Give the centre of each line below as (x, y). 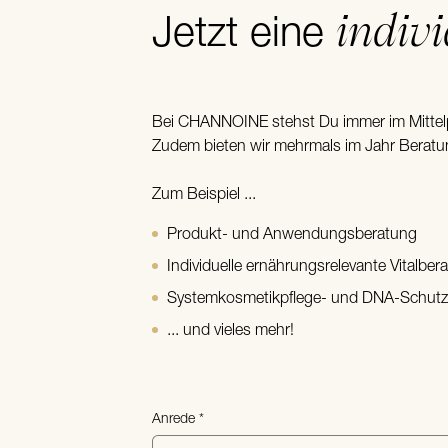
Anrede (173, 420)
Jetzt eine (244, 36)
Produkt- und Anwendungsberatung (292, 235)
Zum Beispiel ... (204, 195)
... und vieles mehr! (230, 331)
